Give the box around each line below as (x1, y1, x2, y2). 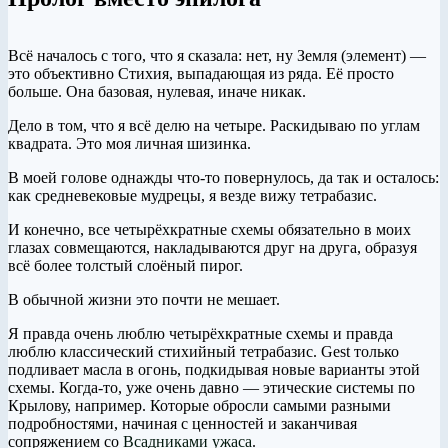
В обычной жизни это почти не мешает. (8, 291, 280, 309)
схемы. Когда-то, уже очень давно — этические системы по (8, 379, 415, 397)
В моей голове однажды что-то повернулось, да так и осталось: (8, 169, 439, 187)
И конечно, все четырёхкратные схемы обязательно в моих (8, 221, 411, 239)
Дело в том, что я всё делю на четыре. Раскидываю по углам (8, 117, 420, 135)
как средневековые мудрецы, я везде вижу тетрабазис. (8, 187, 377, 205)
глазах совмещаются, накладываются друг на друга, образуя (8, 239, 417, 257)
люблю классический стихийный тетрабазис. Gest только (8, 343, 399, 361)
